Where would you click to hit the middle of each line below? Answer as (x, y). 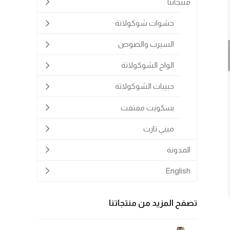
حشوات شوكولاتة (145, 23)
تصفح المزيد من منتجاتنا (153, 203)
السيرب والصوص (146, 44)
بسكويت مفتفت (148, 107)
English (178, 170)
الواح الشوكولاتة (148, 65)
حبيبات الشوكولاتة (145, 86)
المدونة (179, 149)
